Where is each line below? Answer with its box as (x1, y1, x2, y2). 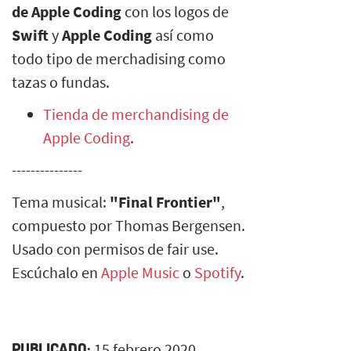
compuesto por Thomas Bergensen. (12, 215, 245, 235)
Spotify (194, 262, 241, 282)
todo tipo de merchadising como (12, 48, 226, 68)
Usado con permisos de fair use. (12, 238, 219, 259)
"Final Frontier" (110, 191, 221, 212)
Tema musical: (12, 191, 110, 212)
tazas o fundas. (12, 71, 110, 92)
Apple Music (101, 262, 179, 282)
